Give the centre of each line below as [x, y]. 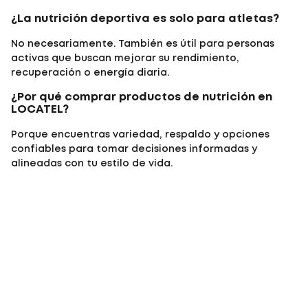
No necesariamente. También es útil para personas [143, 44]
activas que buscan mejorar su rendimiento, [125, 58]
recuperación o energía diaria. [90, 73]
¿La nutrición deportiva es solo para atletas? [145, 19]
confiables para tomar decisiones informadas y [134, 149]
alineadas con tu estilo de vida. [92, 163]
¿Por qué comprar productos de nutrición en [142, 98]
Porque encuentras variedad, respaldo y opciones [140, 134]
